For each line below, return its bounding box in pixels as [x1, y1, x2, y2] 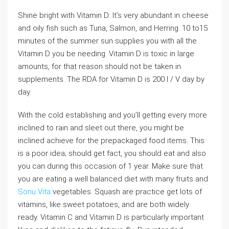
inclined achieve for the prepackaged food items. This [18, 136, 204, 145]
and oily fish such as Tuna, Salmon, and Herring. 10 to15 [18, 24, 208, 33]
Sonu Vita [18, 187, 51, 196]
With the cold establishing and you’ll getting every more [18, 110, 207, 120]
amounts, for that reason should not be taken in [18, 62, 181, 71]
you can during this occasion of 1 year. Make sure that [18, 162, 203, 171]
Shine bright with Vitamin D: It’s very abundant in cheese [18, 11, 209, 20]
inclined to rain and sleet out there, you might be [18, 123, 184, 132]
